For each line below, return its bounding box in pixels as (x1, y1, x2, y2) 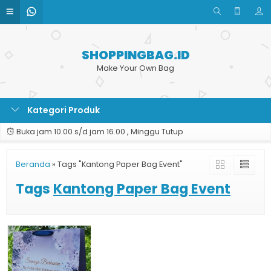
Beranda (16, 159, 50, 169)
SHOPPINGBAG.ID (81, 47, 190, 64)
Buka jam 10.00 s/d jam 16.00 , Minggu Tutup (15, 126, 183, 137)
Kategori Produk (25, 104, 100, 116)
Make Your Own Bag (97, 63, 174, 73)
